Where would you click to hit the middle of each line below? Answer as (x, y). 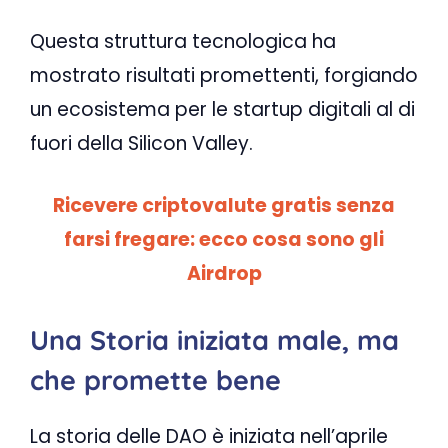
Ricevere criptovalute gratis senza (224, 206)
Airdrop (224, 274)
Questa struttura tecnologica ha (183, 41)
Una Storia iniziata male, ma (214, 339)
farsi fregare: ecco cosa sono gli (224, 240)
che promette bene (155, 379)
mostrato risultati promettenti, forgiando (224, 75)
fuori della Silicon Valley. (141, 143)
